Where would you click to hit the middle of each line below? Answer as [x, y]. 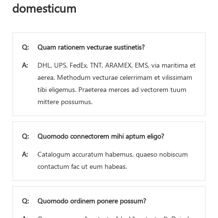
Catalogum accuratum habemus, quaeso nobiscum [113, 154]
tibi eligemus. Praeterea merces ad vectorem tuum [112, 89]
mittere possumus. [65, 101]
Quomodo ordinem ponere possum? [92, 200]
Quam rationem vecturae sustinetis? [91, 47]
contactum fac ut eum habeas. [82, 166]
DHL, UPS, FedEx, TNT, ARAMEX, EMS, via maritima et [117, 65]
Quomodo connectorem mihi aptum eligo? [101, 136]
